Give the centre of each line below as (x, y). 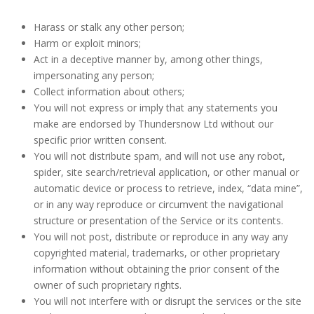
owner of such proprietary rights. (107, 285)
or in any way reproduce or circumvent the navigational (158, 204)
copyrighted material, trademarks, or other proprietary (156, 253)
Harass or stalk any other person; (109, 27)
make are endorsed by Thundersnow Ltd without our (153, 124)
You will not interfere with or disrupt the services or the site (167, 301)
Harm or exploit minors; (87, 43)
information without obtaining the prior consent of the (156, 269)
